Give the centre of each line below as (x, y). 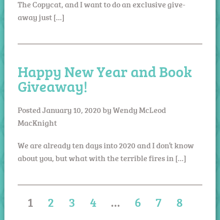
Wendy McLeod (139, 110)
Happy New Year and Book (105, 71)
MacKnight (37, 123)
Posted (30, 110)
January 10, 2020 (71, 110)
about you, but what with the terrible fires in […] (102, 158)
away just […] (41, 17)
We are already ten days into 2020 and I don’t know (106, 145)
